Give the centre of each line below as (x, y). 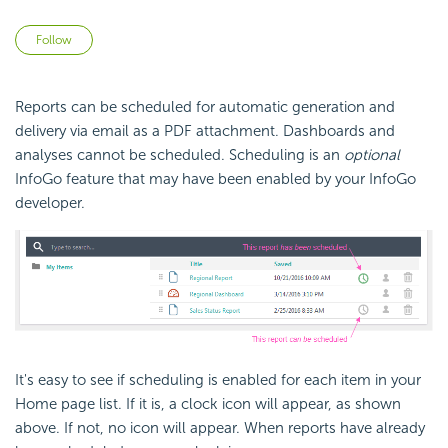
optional (372, 155)
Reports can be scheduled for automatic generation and (205, 107)
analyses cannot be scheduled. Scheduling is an (179, 155)
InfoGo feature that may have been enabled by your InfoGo (215, 179)
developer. (50, 203)
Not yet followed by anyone (186, 36)
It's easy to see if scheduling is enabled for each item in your (218, 380)
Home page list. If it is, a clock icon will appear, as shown (208, 404)
